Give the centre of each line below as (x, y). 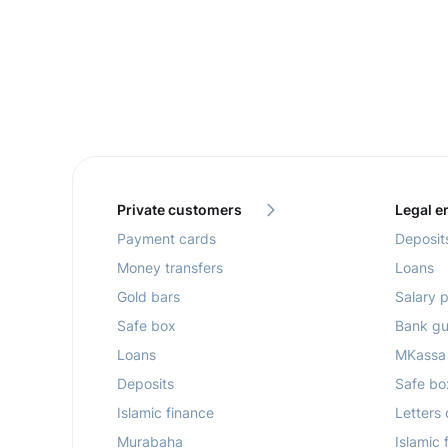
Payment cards (166, 238)
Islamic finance (165, 412)
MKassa (420, 354)
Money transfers (170, 267)
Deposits (145, 383)
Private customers (179, 209)
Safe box (146, 325)
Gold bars (148, 296)
